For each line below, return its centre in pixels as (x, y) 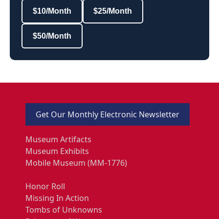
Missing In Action (57, 198)
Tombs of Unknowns (64, 209)
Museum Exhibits (57, 151)
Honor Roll (45, 186)
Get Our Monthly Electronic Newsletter (108, 114)
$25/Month (113, 11)
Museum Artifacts (58, 139)
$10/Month (52, 11)
